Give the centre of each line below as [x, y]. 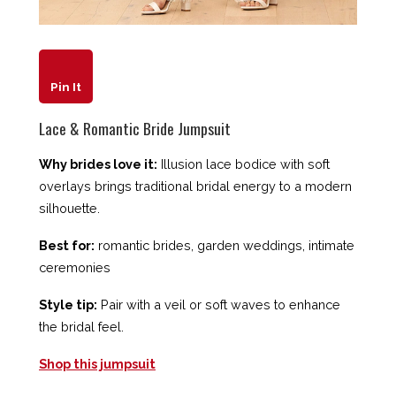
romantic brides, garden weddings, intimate [225, 245]
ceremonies [75, 267]
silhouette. [69, 208]
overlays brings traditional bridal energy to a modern [195, 186]
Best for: [67, 245]
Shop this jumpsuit [97, 363]
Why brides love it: [98, 164]
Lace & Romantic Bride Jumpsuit [135, 128]
